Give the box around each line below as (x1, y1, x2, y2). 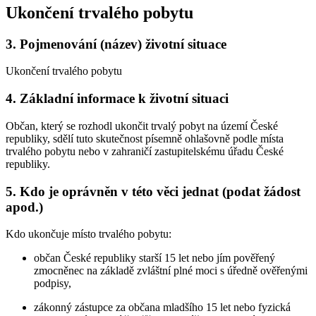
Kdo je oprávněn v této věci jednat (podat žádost (20, 183, 300, 199)
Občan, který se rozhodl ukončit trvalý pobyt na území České (6, 119, 278, 132)
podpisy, (34, 277, 71, 290)
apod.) (6, 199, 43, 214)
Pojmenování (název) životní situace (20, 36, 226, 51)
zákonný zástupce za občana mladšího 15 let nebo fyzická (34, 301, 291, 314)
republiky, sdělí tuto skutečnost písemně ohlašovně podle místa (6, 132, 284, 145)
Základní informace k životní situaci (20, 91, 229, 107)
